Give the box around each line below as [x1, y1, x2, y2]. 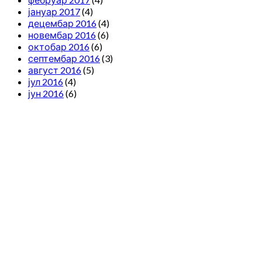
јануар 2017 [28, 6, 80, 18]
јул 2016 [28, 76, 63, 88]
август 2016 [28, 64, 81, 76]
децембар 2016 [28, 18, 96, 29]
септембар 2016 [28, 53, 100, 64]
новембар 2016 [28, 29, 96, 41]
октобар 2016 [28, 41, 89, 53]
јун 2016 [28, 88, 64, 99]
